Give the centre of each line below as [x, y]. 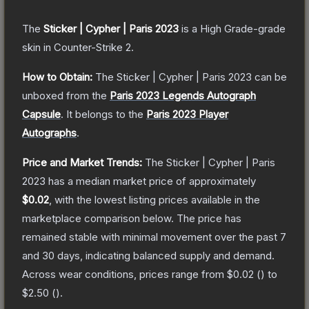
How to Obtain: [57, 77]
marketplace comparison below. [98, 218]
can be [269, 77]
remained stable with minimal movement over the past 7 [154, 237]
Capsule [41, 114]
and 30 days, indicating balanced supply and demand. [148, 255]
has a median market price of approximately [151, 181]
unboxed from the [64, 95]
